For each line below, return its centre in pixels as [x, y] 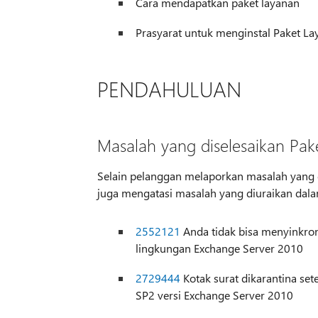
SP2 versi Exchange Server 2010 [214, 295]
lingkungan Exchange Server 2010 [219, 248]
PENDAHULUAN [169, 88]
